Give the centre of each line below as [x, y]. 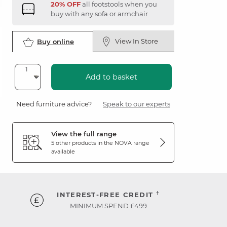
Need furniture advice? [54, 104]
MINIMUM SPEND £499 [108, 206]
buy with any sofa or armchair [99, 14]
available [63, 152]
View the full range [84, 134]
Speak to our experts [137, 104]
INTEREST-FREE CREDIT [106, 195]
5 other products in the [83, 143]
